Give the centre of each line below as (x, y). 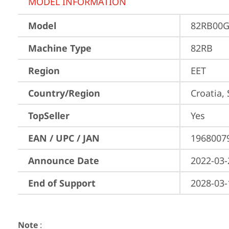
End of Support (62, 183)
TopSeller (49, 116)
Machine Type (60, 48)
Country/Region (64, 93)
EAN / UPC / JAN (64, 138)
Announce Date (64, 161)
